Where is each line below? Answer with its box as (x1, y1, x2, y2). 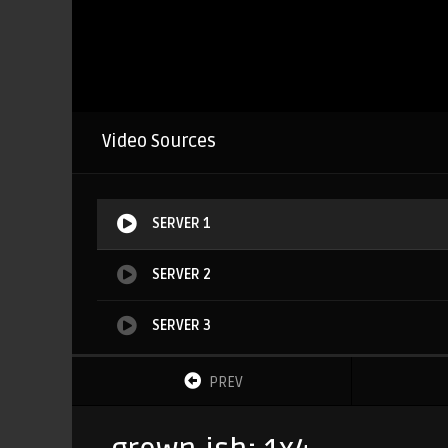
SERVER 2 (152, 265, 211, 283)
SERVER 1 (152, 214, 211, 232)
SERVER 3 (152, 316, 211, 334)
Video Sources (102, 129, 216, 152)
